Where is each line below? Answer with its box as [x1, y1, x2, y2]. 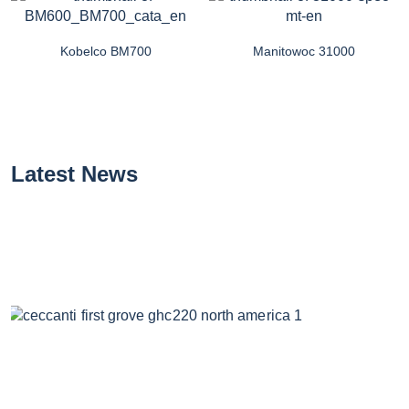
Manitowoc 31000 [252, 43, 355, 58]
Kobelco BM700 [59, 43, 152, 58]
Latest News [11, 161, 138, 186]
